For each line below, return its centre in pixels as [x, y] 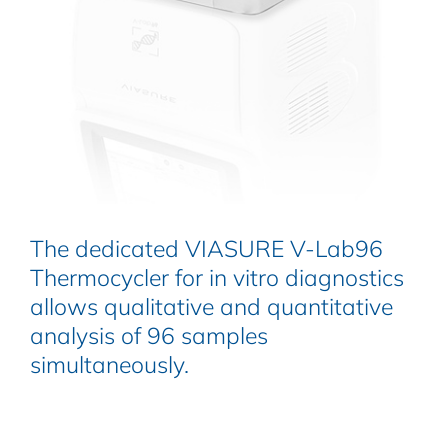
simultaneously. [109, 364]
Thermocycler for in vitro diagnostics [216, 277]
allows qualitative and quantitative [211, 306]
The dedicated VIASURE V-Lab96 [206, 248]
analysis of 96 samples [148, 335]
